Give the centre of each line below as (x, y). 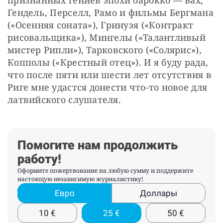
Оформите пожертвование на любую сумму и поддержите (105, 171)
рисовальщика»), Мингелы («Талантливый (107, 38)
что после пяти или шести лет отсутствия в (110, 75)
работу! (39, 159)
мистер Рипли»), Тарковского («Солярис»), (105, 50)
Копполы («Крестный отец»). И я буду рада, (108, 62)
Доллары (159, 193)
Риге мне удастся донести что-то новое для (108, 87)
